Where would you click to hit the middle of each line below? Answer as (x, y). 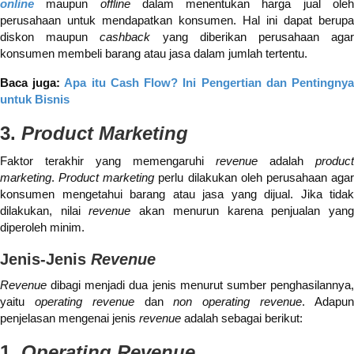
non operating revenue (238, 302)
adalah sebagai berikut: (242, 318)
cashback (125, 37)
